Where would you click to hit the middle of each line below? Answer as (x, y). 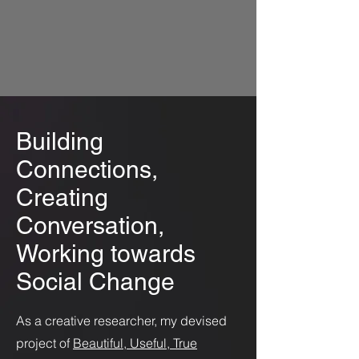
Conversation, (90, 226)
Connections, (87, 169)
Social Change (95, 282)
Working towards (106, 254)
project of (44, 343)
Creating (62, 198)
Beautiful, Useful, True (135, 343)
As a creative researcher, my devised (121, 321)
